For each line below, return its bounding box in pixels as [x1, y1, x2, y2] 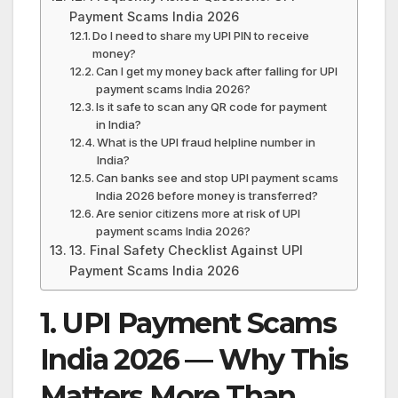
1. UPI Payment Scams [40, 305, 336, 340]
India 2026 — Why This [40, 341, 348, 377]
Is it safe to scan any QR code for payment [96, 99, 328, 114]
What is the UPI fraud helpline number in [97, 134, 316, 149]
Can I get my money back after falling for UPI [96, 63, 338, 78]
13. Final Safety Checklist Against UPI [68, 242, 303, 258]
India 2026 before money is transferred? [96, 187, 319, 203]
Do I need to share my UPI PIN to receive [92, 28, 310, 43]
